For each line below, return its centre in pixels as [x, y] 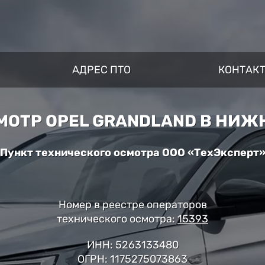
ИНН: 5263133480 [132, 245]
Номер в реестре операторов [132, 204]
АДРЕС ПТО [101, 70]
